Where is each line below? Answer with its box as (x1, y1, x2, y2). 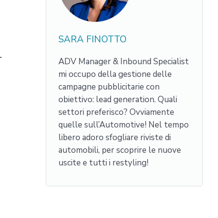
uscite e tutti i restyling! (58, 157, 148, 168)
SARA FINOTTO (58, 33, 127, 46)
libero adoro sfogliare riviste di (58, 132, 171, 143)
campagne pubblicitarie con (58, 81, 160, 92)
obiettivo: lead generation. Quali (58, 94, 177, 105)
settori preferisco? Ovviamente (58, 107, 174, 118)
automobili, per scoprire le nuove (58, 145, 181, 156)
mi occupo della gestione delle (58, 69, 172, 80)
